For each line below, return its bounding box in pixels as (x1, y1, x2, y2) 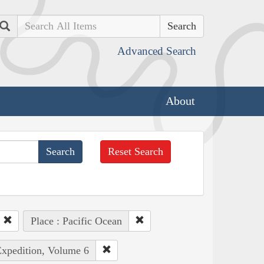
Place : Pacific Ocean (30, 214, 122, 227)
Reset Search (108, 145, 164, 157)
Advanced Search (117, 45, 196, 57)
